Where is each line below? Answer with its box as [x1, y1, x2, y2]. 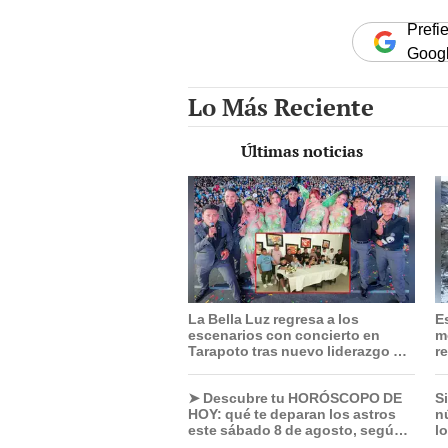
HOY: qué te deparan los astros [188, 405, 396, 422]
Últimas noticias [240, 140, 363, 163]
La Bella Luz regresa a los [188, 310, 359, 327]
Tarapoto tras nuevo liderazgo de [188, 342, 410, 359]
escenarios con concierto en [188, 326, 380, 343]
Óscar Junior [188, 358, 275, 375]
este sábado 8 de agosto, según [188, 421, 403, 438]
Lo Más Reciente [188, 91, 374, 124]
